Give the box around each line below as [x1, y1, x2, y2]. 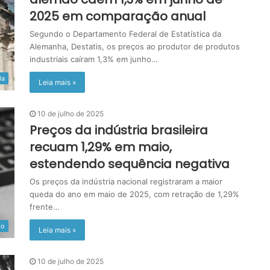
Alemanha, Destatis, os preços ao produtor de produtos [30, 42, 240, 51]
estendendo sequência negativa [30, 155, 230, 172]
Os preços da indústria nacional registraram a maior [30, 177, 222, 186]
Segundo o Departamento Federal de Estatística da [30, 29, 221, 39]
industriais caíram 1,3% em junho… [30, 54, 158, 64]
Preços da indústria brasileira [30, 122, 208, 139]
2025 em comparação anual [30, 8, 206, 25]
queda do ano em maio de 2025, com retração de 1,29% [30, 189, 239, 199]
